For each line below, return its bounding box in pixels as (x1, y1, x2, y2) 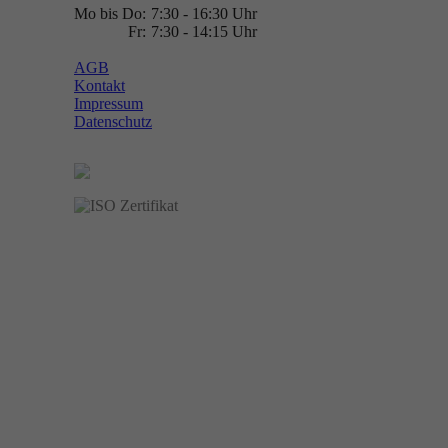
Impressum (74, 95, 143, 112)
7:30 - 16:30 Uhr (151, 5, 257, 22)
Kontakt (74, 77, 125, 94)
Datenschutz (74, 113, 152, 130)
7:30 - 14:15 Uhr (151, 23, 257, 40)
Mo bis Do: (74, 5, 146, 22)
